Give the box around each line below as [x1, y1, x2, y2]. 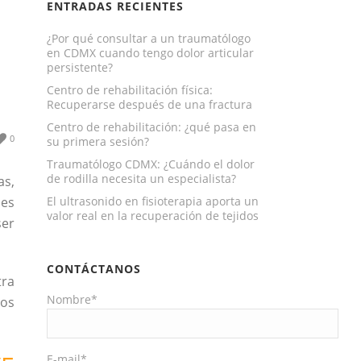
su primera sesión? [47, 134, 150, 149]
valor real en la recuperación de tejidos [47, 208, 259, 223]
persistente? [47, 60, 114, 75]
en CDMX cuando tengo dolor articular [47, 45, 255, 60]
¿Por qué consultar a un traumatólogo [47, 31, 251, 46]
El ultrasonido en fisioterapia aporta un [47, 193, 259, 209]
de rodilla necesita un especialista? [47, 171, 237, 186]
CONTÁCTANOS [47, 261, 142, 276]
